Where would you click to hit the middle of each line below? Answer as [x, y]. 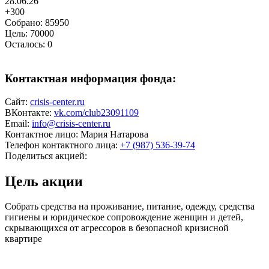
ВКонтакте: [28, 112]
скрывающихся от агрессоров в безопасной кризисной [117, 228]
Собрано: [24, 23]
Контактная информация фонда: [90, 78]
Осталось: [25, 44]
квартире [23, 239]
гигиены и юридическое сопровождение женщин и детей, [124, 217]
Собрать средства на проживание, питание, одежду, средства [130, 207]
